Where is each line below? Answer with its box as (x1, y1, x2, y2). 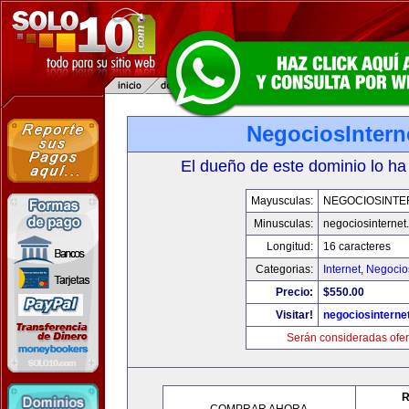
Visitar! (275, 309, 313, 321)
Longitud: (266, 240, 313, 253)
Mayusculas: (250, 194, 313, 207)
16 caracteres (322, 240, 391, 253)
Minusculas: (253, 217, 313, 230)
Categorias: (255, 263, 313, 276)
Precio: (275, 286, 313, 299)
